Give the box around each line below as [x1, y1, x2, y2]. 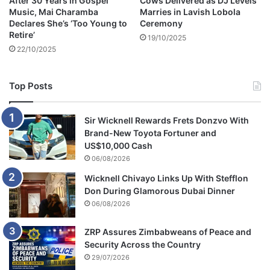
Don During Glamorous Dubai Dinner [84, 186, 235, 196]
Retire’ [9, 30, 35, 40]
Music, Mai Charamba [9, 7, 98, 17]
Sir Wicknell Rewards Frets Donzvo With [84, 115, 249, 126]
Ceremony [140, 18, 183, 29]
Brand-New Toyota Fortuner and [84, 128, 216, 139]
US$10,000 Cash [84, 140, 152, 151]
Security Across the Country [84, 239, 201, 250]
